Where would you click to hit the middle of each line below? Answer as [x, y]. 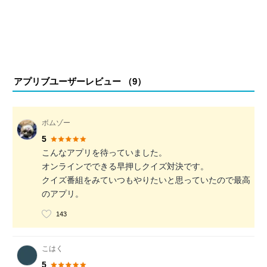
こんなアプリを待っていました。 [104, 153]
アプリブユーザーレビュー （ [73, 81]
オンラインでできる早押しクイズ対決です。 [125, 167]
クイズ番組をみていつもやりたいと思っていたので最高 [146, 180]
